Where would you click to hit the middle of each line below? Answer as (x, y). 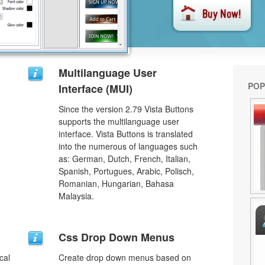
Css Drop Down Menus (117, 237)
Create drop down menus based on (125, 257)
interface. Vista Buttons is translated (126, 134)
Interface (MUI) (96, 89)
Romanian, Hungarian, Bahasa (116, 183)
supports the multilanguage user (119, 121)
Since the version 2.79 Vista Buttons (126, 109)
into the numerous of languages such (128, 146)
